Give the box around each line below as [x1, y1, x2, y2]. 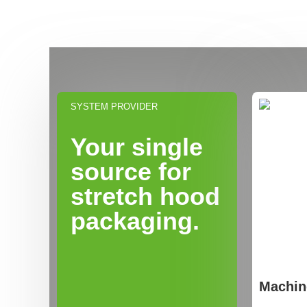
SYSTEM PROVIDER [71, 101, 158, 112]
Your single [71, 133, 203, 161]
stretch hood [71, 182, 220, 210]
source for [71, 158, 191, 186]
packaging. [71, 207, 199, 235]
